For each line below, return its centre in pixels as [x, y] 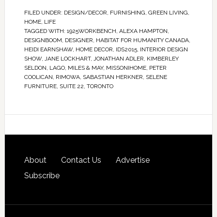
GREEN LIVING [168, 12]
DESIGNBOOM [43, 40]
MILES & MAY [85, 68]
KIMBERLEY [163, 58]
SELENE [156, 77]
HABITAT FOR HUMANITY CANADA [142, 40]
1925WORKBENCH [91, 31]
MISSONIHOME [126, 68]
